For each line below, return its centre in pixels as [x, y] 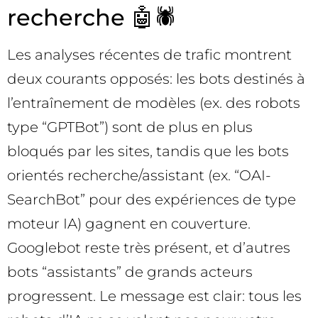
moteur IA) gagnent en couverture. [129, 224]
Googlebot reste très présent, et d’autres [149, 248]
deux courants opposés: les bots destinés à [156, 79]
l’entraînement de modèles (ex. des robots [154, 103]
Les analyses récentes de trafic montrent [149, 55]
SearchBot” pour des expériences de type [152, 200]
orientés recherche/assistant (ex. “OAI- [139, 176]
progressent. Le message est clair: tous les [154, 296]
